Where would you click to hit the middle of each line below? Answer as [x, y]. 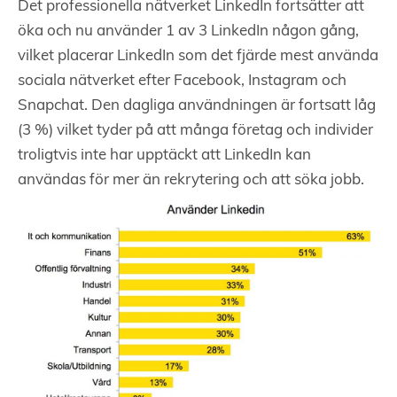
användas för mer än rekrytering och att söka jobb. [191, 181]
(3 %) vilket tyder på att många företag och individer [195, 131]
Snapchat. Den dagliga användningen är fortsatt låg [197, 106]
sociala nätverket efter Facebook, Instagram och [182, 82]
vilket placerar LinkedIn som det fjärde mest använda [198, 57]
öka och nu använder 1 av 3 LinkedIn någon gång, [188, 32]
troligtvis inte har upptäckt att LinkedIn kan [164, 156]
